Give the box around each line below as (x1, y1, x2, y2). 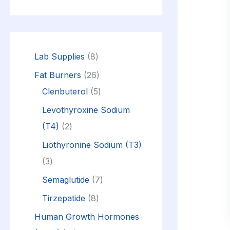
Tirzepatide (42, 193, 85, 203)
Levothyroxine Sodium (42, 104, 130, 115)
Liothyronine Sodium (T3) (42, 139, 142, 150)
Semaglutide (42, 174, 89, 185)
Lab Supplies (34, 51, 85, 62)
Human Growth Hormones (34, 211, 139, 222)
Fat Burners (34, 69, 81, 80)
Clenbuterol (42, 86, 88, 97)
